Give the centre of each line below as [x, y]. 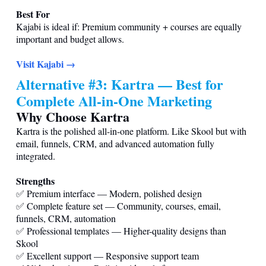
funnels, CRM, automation [66, 218]
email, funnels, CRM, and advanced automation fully [115, 143]
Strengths [35, 180]
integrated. [36, 156]
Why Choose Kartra [73, 116]
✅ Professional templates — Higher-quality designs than [121, 230]
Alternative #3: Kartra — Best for [120, 84]
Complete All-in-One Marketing [114, 100]
